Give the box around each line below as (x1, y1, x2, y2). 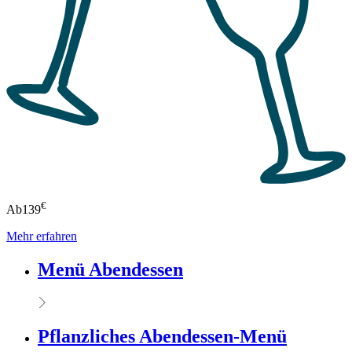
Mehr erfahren (6, 229, 77, 244)
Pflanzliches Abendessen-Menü (38, 325, 287, 346)
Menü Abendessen (38, 258, 183, 280)
